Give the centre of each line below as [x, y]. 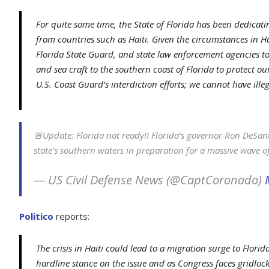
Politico [36, 216]
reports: [71, 216]
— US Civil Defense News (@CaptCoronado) [149, 180]
